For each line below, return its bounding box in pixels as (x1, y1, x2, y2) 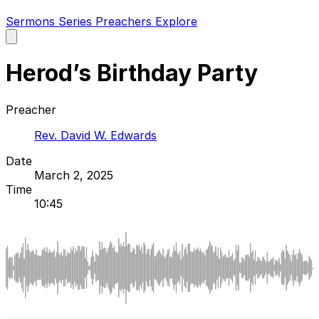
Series (58, 14, 95, 28)
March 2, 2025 (34, 167, 113, 182)
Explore (155, 14, 197, 28)
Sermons (6, 14, 58, 28)
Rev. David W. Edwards (34, 127, 157, 142)
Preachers (95, 14, 155, 28)
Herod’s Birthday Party (6, 59, 258, 88)
